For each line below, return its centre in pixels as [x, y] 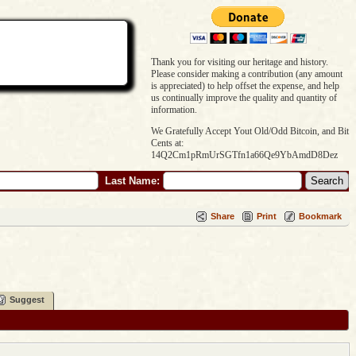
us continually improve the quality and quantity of [244, 98]
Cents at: [167, 143]
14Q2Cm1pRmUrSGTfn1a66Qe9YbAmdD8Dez [244, 155]
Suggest [27, 300]
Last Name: [131, 181]
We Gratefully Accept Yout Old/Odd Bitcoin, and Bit [250, 131]
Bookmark [320, 217]
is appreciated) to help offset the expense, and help [245, 86]
